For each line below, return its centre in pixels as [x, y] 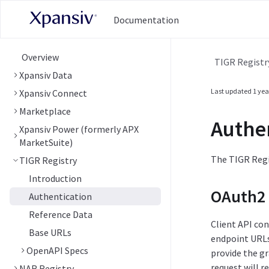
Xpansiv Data [46, 75]
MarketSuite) [46, 142]
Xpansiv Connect [53, 93]
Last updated [231, 91]
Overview [40, 57]
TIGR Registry [48, 160]
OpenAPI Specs [57, 250]
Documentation [146, 20]
